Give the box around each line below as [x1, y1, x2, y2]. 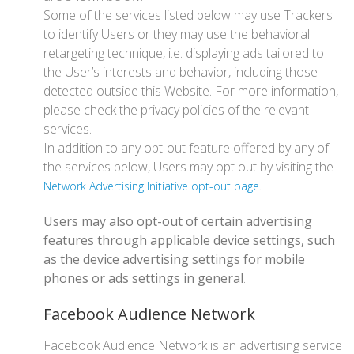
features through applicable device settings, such [43, 232, 335, 249]
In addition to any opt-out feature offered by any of [43, 139, 329, 156]
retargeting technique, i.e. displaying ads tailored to [43, 44, 324, 62]
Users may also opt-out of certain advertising [43, 213, 312, 230]
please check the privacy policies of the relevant [43, 101, 309, 119]
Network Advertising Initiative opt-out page [43, 179, 259, 194]
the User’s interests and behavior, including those [43, 63, 318, 81]
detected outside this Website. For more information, [43, 82, 338, 100]
